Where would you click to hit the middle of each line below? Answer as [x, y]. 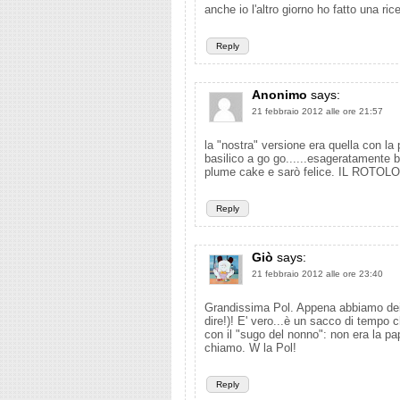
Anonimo [279, 95]
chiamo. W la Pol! [250, 348]
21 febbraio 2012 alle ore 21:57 [317, 111]
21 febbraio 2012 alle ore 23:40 [317, 274]
